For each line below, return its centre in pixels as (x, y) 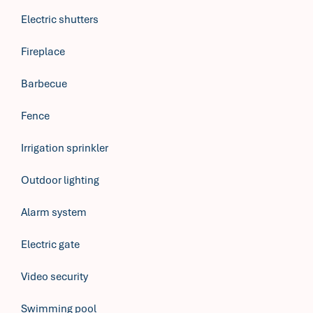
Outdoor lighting (60, 180)
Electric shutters (60, 20)
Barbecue (44, 84)
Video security (54, 277)
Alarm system (54, 212)
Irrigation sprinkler (65, 148)
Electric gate (50, 245)
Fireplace (43, 52)
